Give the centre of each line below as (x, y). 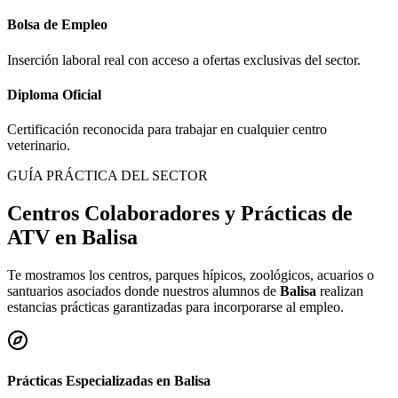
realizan (340, 291)
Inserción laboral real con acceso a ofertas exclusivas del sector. (184, 60)
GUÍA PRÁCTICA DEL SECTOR (107, 176)
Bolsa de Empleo (57, 25)
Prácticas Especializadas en (91, 381)
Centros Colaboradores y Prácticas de (180, 213)
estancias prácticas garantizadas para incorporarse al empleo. (175, 306)
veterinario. (39, 146)
